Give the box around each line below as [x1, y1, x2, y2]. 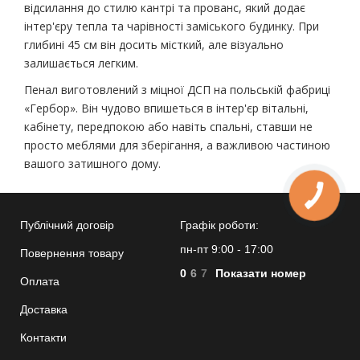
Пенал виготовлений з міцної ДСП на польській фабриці [24, 82, 330, 98]
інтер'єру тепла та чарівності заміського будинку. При [24, 18, 319, 35]
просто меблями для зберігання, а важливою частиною [24, 137, 330, 153]
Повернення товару [20, 247, 124, 260]
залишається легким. [24, 55, 138, 72]
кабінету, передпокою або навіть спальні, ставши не [24, 119, 313, 135]
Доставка [20, 303, 67, 317]
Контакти [20, 331, 67, 345]
